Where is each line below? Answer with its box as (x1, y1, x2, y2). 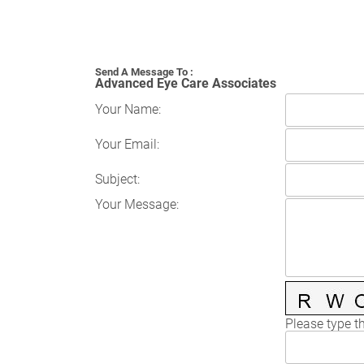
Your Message (94, 197, 176, 212)
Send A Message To (94, 66, 188, 78)
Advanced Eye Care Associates (94, 76, 276, 91)
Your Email (94, 136, 157, 152)
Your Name (94, 102, 158, 117)
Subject (94, 171, 137, 187)
